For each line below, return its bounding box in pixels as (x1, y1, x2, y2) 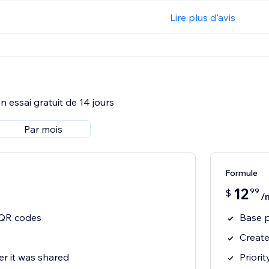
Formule (225, 168, 258, 179)
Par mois (23, 123, 62, 136)
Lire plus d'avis (170, 11, 236, 24)
